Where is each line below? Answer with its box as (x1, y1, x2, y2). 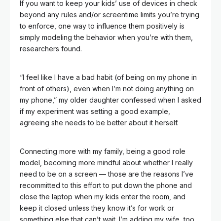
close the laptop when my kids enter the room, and (20, 192, 185, 201)
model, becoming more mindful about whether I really (20, 158, 193, 167)
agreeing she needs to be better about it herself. (20, 118, 179, 127)
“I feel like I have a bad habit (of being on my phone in (20, 73, 197, 81)
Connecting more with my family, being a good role (20, 147, 185, 155)
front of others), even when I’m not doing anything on (20, 84, 194, 93)
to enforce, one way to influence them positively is (20, 22, 184, 30)
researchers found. (20, 44, 82, 53)
